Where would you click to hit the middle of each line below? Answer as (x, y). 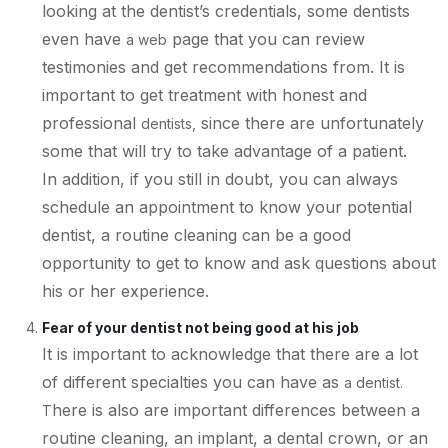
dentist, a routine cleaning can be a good (196, 234)
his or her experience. (125, 290)
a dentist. (373, 382)
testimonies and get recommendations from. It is (223, 66)
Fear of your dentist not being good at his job (200, 327)
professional (91, 122)
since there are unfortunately (310, 122)
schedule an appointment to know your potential (227, 206)
